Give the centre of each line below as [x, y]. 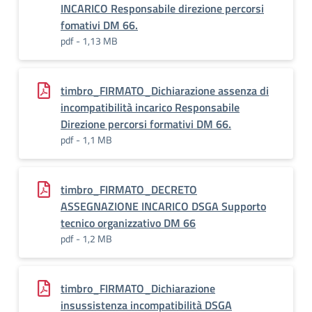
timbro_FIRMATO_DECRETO [129, 189]
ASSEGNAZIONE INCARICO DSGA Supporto [163, 206]
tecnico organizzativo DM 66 [128, 223]
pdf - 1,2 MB [86, 239]
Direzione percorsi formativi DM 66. [146, 124]
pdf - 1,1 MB [86, 140]
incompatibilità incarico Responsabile [150, 107]
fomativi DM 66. [99, 25]
